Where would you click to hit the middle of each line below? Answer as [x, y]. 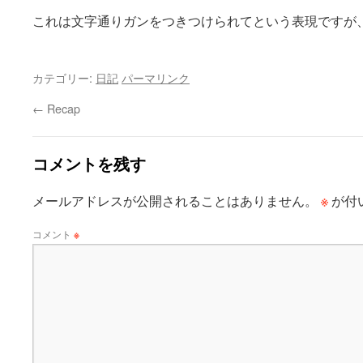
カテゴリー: [64, 77]
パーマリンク [156, 77]
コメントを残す [89, 163]
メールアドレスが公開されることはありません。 [175, 201]
